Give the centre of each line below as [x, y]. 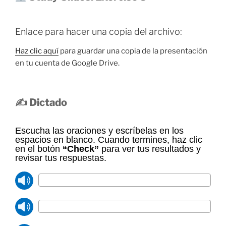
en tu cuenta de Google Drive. [67, 63]
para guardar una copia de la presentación [133, 51]
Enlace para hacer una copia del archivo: [99, 32]
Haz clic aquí [37, 51]
